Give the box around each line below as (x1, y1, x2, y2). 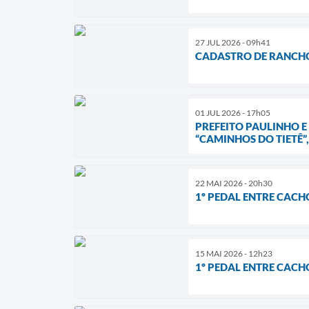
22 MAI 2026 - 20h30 (195, 178, 272, 189)
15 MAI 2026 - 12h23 (195, 248, 272, 259)
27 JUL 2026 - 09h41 (195, 37, 270, 48)
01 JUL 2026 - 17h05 (195, 108, 270, 119)
